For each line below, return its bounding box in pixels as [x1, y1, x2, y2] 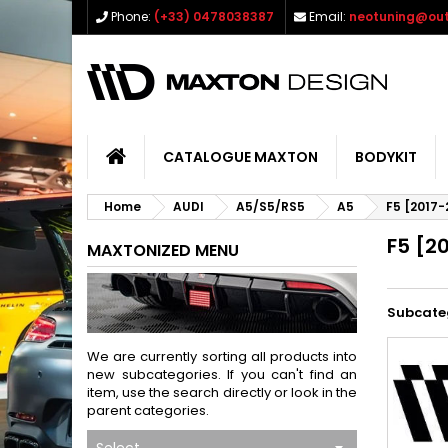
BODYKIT [355, 147, 417, 167]
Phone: [111, 8, 151, 25]
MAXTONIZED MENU [87, 239, 239, 262]
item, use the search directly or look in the [87, 383, 357, 402]
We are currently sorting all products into [87, 347, 357, 366]
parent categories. [87, 401, 209, 420]
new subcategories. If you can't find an [87, 365, 357, 384]
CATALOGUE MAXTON [163, 147, 318, 167]
